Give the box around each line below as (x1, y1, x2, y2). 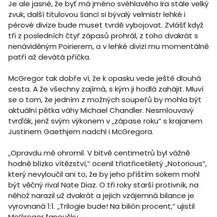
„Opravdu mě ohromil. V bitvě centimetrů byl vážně (8, 147, 190, 158)
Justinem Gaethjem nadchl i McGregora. (8, 126, 154, 137)
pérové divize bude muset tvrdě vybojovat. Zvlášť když (8, 19, 203, 30)
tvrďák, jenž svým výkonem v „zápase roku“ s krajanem (8, 115, 202, 126)
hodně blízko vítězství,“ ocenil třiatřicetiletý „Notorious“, (8, 158, 207, 169)
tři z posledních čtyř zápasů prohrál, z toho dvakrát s (8, 30, 198, 41)
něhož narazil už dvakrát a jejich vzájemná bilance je (8, 190, 194, 201)
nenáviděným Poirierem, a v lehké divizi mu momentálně (8, 41, 209, 51)
